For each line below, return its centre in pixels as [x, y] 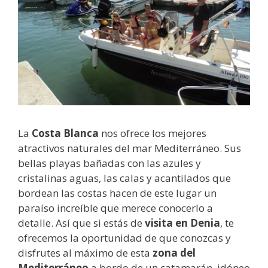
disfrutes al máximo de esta [85, 252]
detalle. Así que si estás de [81, 223]
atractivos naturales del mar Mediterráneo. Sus [130, 148]
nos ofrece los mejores [153, 133]
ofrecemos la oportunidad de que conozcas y [124, 237]
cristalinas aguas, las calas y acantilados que [124, 178]
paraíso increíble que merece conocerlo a [115, 208]
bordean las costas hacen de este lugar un [117, 193]
